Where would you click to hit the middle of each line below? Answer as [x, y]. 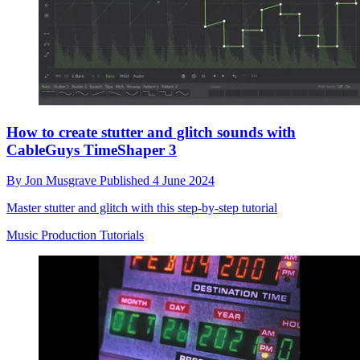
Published [126, 181]
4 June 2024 [184, 181]
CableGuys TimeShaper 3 [92, 149]
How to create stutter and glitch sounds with [151, 132]
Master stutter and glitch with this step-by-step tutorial [142, 208]
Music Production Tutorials [75, 235]
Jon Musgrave [62, 181]
